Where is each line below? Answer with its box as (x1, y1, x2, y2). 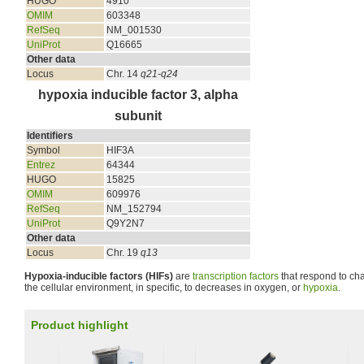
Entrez (27, 159, 55, 171)
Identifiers (27, 130, 73, 141)
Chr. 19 (106, 247, 141, 258)
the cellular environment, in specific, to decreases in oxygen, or (24, 282, 303, 293)
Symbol (27, 145, 60, 156)
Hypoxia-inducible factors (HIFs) (24, 271, 173, 282)
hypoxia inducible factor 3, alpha (38, 88, 238, 102)
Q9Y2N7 (106, 218, 145, 229)
